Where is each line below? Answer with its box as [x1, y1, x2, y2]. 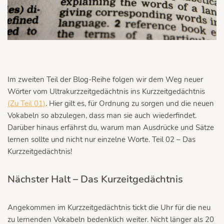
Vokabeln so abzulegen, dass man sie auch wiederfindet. [7, 110, 196, 120]
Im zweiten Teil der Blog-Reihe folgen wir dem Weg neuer [7, 74, 203, 84]
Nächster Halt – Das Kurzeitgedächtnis [7, 172, 183, 186]
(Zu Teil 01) [7, 98, 45, 108]
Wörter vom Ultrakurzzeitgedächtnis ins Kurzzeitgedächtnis [7, 86, 205, 96]
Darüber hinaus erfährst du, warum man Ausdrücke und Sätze [7, 122, 214, 132]
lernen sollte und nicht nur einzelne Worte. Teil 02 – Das [7, 134, 195, 144]
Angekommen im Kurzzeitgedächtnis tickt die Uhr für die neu [7, 202, 210, 212]
